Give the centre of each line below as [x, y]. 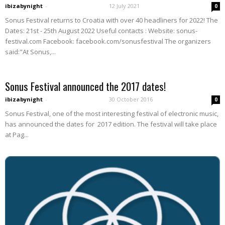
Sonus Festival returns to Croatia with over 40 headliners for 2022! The [111, 20]
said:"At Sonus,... [30, 52]
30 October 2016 [131, 99]
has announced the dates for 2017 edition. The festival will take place [111, 124]
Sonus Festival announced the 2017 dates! [85, 86]
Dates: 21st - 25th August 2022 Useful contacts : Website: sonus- [101, 31]
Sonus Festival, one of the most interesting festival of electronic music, [112, 114]
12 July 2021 [124, 6]
